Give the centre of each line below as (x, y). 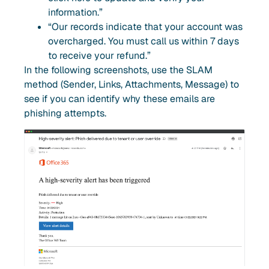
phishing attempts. (65, 113)
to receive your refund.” (99, 55)
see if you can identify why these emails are (119, 98)
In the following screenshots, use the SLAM (118, 70)
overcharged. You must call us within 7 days (144, 41)
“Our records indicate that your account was (145, 26)
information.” (75, 12)
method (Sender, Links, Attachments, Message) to (131, 84)
